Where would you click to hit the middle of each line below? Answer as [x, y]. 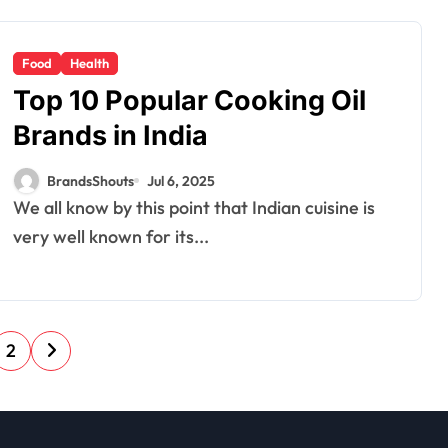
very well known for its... [111, 236]
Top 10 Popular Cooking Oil [189, 100]
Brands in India [110, 135]
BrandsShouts [90, 180]
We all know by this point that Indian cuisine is [21, 207]
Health [89, 63]
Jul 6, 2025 [181, 180]
